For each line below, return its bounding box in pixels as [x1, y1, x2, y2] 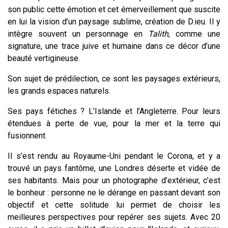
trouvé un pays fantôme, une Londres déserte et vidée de [8, 163, 220, 173]
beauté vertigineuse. [8, 53, 80, 63]
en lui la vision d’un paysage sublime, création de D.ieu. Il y [8, 16, 220, 26]
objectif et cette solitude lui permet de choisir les [8, 199, 220, 210]
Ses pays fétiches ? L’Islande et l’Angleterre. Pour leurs [8, 106, 220, 116]
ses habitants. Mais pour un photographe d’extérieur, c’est [8, 175, 220, 185]
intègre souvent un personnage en [8, 28, 148, 39]
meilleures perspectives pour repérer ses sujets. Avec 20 [8, 212, 220, 222]
